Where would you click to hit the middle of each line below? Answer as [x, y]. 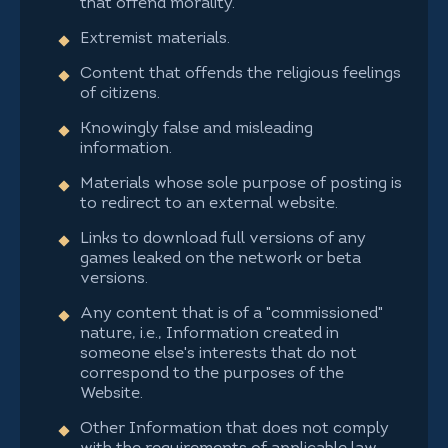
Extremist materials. [155, 39]
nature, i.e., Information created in [209, 334]
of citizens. [120, 94]
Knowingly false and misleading [196, 129]
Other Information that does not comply [234, 429]
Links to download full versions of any [223, 239]
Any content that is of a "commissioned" [231, 314]
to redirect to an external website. [209, 204]
